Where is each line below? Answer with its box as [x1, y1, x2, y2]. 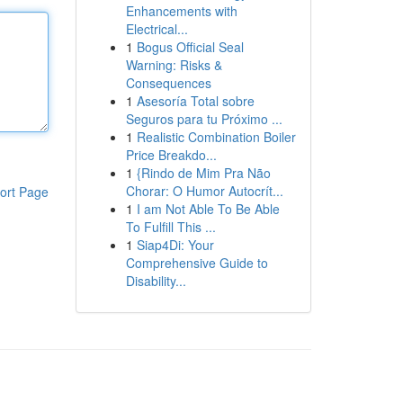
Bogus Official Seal [136, 38, 244, 56]
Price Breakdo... [125, 146, 217, 164]
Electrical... [125, 20, 188, 38]
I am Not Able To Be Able [136, 200, 280, 218]
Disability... [125, 272, 186, 290]
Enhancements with [125, 2, 237, 20]
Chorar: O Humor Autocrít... [125, 182, 283, 200]
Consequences [125, 74, 211, 92]
